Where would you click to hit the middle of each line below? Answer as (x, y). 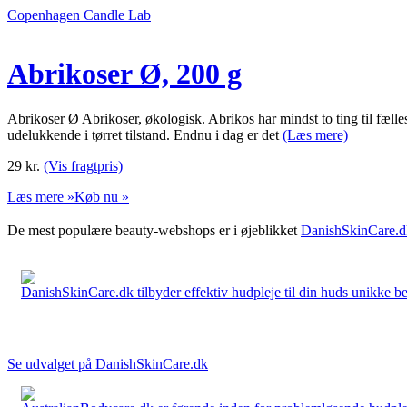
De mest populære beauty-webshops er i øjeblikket (154, 230)
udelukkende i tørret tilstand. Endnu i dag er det (145, 134)
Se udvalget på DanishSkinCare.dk (108, 363)
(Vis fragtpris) (83, 165)
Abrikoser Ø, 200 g (124, 74)
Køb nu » (102, 196)
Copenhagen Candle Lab (79, 15)
